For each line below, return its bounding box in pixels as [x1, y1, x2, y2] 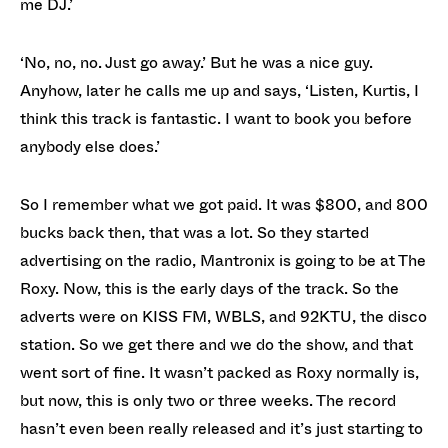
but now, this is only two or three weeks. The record [20, 389, 396, 412]
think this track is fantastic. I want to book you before [20, 107, 412, 130]
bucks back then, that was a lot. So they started [20, 221, 369, 244]
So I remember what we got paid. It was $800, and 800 [20, 193, 428, 216]
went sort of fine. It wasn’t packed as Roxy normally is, [20, 361, 419, 384]
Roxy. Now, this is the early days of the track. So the [20, 277, 399, 300]
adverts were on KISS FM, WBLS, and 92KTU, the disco [20, 305, 427, 328]
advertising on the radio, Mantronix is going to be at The [20, 249, 426, 272]
